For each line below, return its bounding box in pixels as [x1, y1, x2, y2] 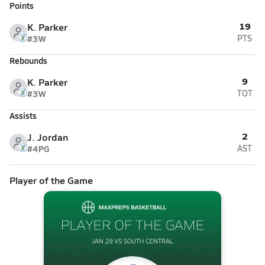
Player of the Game [9, 173, 93, 187]
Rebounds [9, 54, 47, 66]
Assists [9, 109, 37, 121]
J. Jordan [27, 130, 68, 144]
